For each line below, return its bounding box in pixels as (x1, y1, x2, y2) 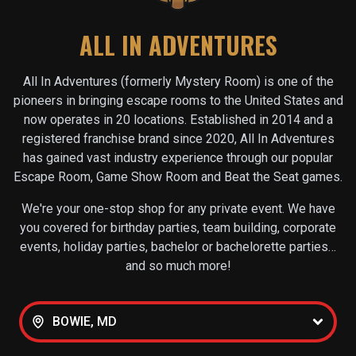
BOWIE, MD (52, 314, 117, 330)
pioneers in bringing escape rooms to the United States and (13, 93, 343, 109)
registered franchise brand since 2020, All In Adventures (21, 131, 335, 147)
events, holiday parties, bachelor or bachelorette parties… (20, 239, 336, 255)
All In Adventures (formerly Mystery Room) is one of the (22, 74, 334, 90)
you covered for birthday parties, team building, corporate (20, 220, 336, 236)
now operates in (23, 112, 116, 128)
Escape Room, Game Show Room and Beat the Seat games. (14, 169, 342, 185)
